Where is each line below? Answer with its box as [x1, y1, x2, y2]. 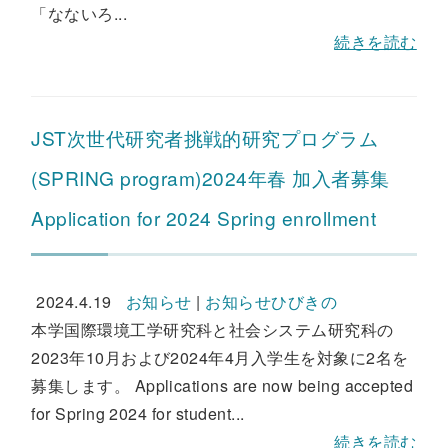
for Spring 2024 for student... [31, 402, 245, 425]
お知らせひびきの [205, 290, 338, 313]
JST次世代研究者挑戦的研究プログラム [31, 124, 379, 151]
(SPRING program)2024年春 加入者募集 [31, 164, 390, 191]
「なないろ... [31, 2, 128, 25]
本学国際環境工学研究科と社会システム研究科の [31, 318, 394, 341]
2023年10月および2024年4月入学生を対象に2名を [31, 346, 409, 369]
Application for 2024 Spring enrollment [31, 204, 377, 231]
